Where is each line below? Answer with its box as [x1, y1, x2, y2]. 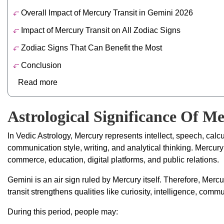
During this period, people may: [7, 207, 118, 216]
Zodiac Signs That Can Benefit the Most [18, 43, 164, 52]
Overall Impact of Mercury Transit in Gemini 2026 [18, 8, 193, 17]
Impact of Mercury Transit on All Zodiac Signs [18, 26, 180, 35]
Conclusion [18, 61, 61, 70]
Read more [18, 78, 57, 87]
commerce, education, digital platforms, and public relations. [7, 155, 219, 164]
